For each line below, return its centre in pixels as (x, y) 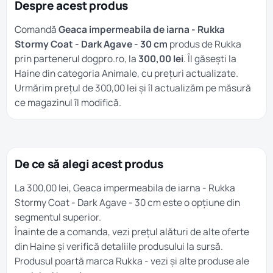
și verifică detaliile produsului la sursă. (139, 246)
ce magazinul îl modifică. (68, 102)
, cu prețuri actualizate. (188, 73)
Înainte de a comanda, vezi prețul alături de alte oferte (132, 232)
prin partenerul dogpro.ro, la (76, 58)
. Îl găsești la (210, 58)
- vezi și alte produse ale (196, 261)
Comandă (37, 29)
